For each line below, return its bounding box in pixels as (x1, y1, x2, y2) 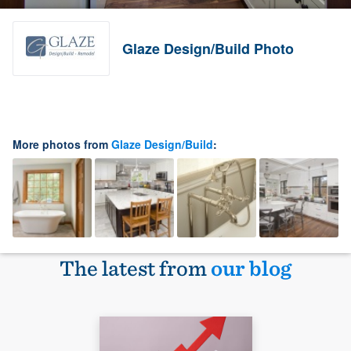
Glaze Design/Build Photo (122, 38, 294, 59)
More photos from (13, 136, 111, 153)
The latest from (60, 255, 211, 282)
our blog (211, 255, 291, 282)
